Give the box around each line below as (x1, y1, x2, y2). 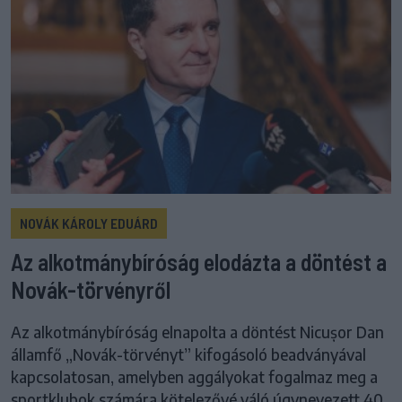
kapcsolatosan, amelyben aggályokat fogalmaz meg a (11, 367, 378, 388)
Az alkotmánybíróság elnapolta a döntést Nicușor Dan (11, 322, 384, 343)
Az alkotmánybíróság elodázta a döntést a (11, 248, 387, 276)
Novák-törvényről (11, 275, 170, 304)
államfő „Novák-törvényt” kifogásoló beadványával (11, 345, 366, 365)
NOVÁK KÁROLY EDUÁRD (20, 214, 158, 232)
